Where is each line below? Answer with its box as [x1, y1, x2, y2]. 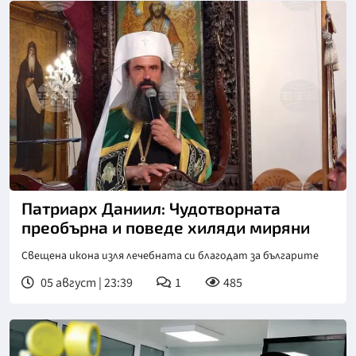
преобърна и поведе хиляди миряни [21, 216, 310, 237]
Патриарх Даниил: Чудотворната [21, 197, 281, 218]
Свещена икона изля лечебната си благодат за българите [21, 247, 319, 264]
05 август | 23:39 [38, 273, 133, 292]
